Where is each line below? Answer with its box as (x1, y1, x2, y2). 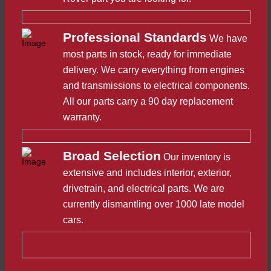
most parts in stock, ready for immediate (63, 48, 232, 60)
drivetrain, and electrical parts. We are (63, 183, 224, 194)
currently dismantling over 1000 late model (63, 198, 244, 210)
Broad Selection (63, 149, 161, 163)
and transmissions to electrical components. (63, 80, 250, 91)
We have (209, 33, 247, 44)
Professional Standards (63, 30, 207, 45)
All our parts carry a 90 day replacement (63, 96, 233, 107)
